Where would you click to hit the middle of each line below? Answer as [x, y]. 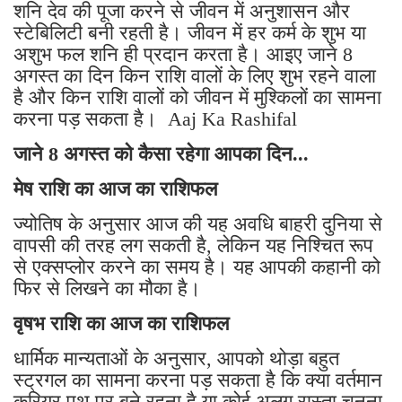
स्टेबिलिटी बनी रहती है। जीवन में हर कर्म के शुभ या [190, 33]
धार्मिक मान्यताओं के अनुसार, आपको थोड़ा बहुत [176, 359]
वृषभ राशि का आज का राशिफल [124, 324]
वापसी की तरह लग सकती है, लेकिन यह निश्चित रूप [193, 246]
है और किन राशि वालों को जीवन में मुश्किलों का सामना [197, 98]
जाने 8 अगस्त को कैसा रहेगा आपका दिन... [161, 154]
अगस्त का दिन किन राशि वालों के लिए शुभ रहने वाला [195, 76]
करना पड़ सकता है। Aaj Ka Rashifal [155, 119]
